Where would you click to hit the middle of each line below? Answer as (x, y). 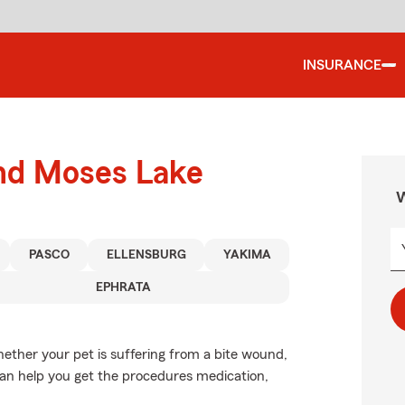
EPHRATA (123, 287)
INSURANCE (342, 65)
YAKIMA (247, 255)
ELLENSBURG (146, 255)
